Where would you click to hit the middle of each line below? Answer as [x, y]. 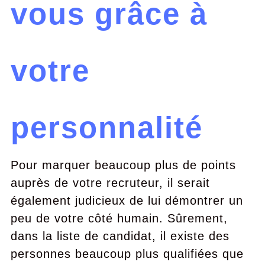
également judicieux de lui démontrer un [127, 201]
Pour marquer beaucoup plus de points [123, 165]
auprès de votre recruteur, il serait [110, 183]
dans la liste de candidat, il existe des [120, 236]
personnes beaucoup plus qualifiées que [127, 254]
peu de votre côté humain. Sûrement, [119, 218]
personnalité [106, 127]
